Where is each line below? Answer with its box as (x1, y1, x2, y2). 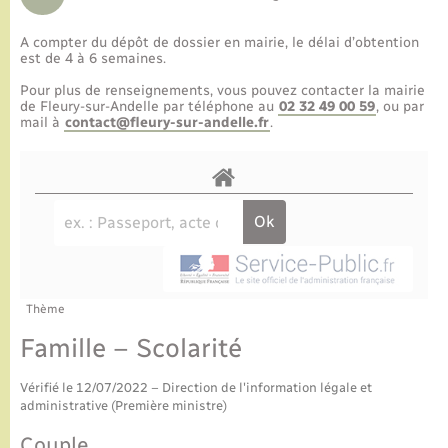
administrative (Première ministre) (20, 397, 227, 413)
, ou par (376, 98, 424, 115)
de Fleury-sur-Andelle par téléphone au (20, 98, 278, 115)
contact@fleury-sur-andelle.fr (65, 114, 269, 131)
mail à (20, 114, 64, 131)
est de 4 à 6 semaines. (20, 50, 166, 67)
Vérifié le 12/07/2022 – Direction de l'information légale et (20, 379, 372, 395)
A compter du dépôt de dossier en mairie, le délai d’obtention (20, 34, 419, 51)
